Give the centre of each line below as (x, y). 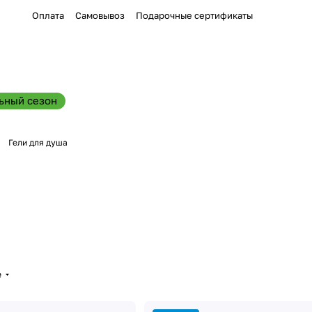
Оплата (48, 15)
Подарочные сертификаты (194, 15)
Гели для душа (38, 142)
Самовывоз (100, 15)
